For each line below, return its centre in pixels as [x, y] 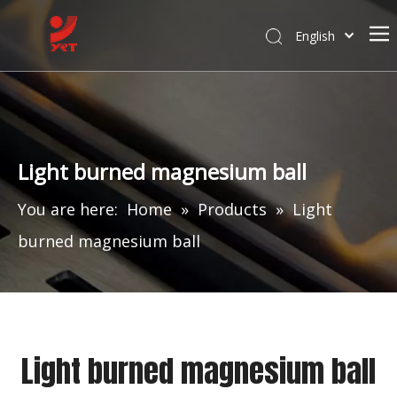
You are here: [68, 209]
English [315, 35]
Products [232, 209]
